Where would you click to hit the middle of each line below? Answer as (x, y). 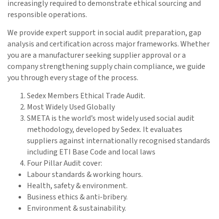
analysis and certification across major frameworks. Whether (109, 44)
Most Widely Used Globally (71, 107)
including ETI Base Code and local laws (91, 152)
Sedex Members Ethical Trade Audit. (86, 96)
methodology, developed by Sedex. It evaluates (105, 130)
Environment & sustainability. (77, 208)
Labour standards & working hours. (85, 175)
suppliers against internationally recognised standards (119, 141)
